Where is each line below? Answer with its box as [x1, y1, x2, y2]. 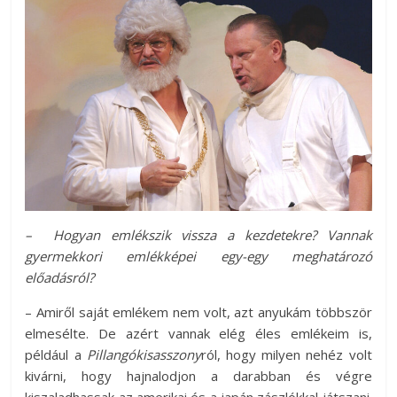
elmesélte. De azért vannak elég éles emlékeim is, [25, 323, 372, 342]
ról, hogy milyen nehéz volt [200, 345, 372, 363]
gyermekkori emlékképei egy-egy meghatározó [25, 246, 372, 265]
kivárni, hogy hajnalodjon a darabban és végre [25, 366, 372, 385]
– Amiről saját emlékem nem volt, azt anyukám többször [25, 302, 372, 321]
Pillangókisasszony [86, 345, 201, 363]
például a [25, 345, 87, 363]
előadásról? [25, 268, 95, 286]
